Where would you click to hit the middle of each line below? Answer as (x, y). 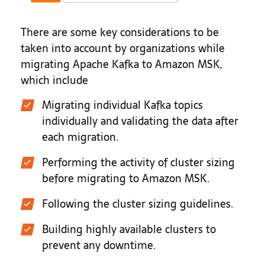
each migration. (80, 137)
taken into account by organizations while (123, 49)
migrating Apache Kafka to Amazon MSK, (122, 64)
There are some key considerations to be (120, 33)
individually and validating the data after (140, 121)
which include (54, 80)
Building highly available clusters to (129, 230)
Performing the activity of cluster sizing (138, 163)
